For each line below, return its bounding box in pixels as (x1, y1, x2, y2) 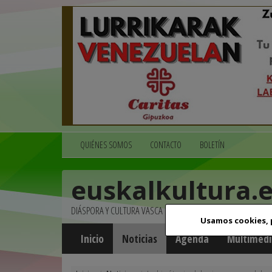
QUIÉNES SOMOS (80, 139, 132, 151)
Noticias (122, 231, 157, 246)
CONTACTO (150, 139, 182, 151)
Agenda (175, 231, 209, 246)
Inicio (80, 231, 104, 246)
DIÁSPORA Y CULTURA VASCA (71, 203, 163, 217)
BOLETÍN (200, 139, 225, 151)
